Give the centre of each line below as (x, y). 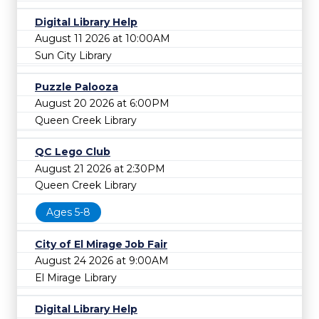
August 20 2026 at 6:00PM (102, 104)
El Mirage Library (76, 277)
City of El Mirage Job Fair (101, 244)
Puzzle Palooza (77, 87)
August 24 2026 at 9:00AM (102, 261)
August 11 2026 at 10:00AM (103, 39)
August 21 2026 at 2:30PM (100, 168)
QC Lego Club (73, 152)
